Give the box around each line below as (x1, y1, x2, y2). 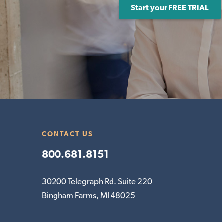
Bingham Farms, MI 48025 (41, 190, 135, 200)
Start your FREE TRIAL (130, 3, 209, 13)
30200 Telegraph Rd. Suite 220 (41, 176, 152, 186)
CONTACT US (41, 129, 93, 138)
